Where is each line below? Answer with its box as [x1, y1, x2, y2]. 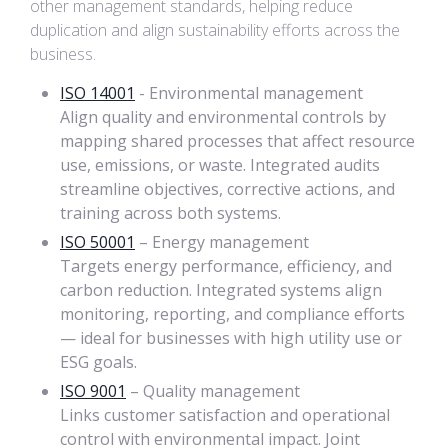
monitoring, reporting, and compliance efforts [60, 303, 405, 325]
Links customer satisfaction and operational [60, 404, 390, 426]
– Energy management [135, 231, 309, 253]
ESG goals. [60, 351, 137, 373]
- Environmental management [135, 82, 363, 104]
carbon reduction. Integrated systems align [60, 279, 382, 301]
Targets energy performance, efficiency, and [60, 255, 392, 277]
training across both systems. [60, 202, 281, 224]
